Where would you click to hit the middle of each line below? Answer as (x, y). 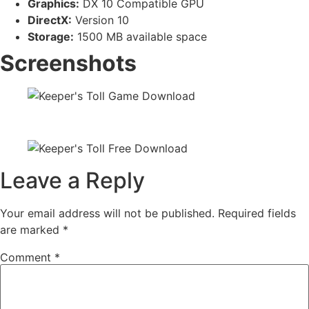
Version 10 (100, 20)
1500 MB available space (140, 36)
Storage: (51, 36)
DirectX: (50, 20)
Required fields (257, 213)
